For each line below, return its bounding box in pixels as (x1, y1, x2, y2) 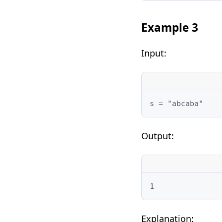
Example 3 (141, 19, 198, 35)
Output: (141, 129, 174, 142)
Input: (141, 47, 166, 59)
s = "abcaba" (149, 99, 203, 108)
